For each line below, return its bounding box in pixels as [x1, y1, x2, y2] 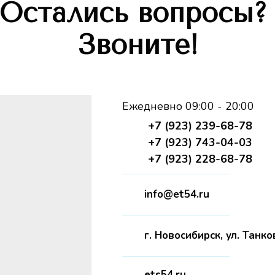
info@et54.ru [144, 187, 209, 201]
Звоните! [77, 29, 198, 61]
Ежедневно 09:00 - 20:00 [122, 99, 254, 114]
